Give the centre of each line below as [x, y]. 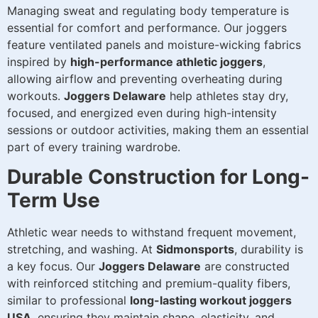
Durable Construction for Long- [158, 177]
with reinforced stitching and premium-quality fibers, [149, 284]
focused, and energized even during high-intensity [142, 113]
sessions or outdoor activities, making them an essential [158, 130]
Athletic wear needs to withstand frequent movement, [152, 232]
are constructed [245, 267]
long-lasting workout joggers [211, 301]
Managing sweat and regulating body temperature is [148, 10]
